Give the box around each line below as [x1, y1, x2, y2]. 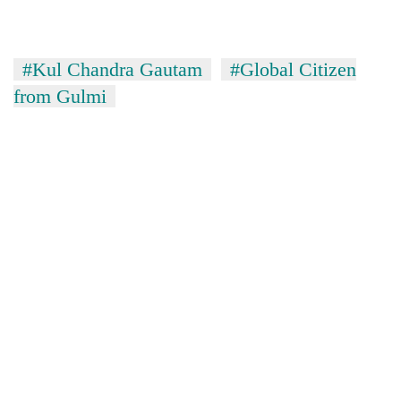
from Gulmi [13, 84, 107, 107]
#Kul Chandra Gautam [22, 57, 202, 81]
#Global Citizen [230, 57, 356, 81]
